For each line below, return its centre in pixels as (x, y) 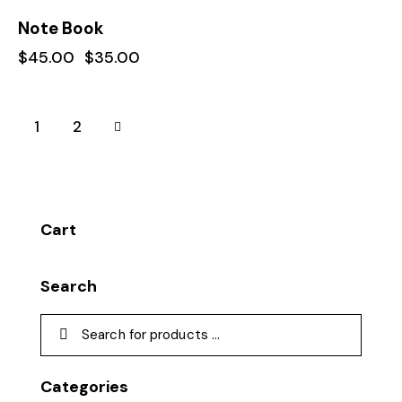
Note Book (61, 28)
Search (69, 286)
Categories (84, 387)
